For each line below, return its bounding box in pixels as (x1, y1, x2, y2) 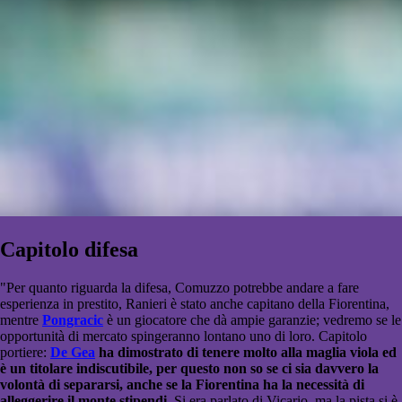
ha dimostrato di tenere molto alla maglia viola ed (95, 345, 397, 361)
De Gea (50, 345, 95, 361)
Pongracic (42, 312, 103, 328)
